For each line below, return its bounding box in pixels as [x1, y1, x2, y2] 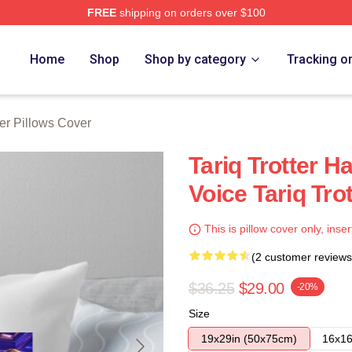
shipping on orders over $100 [115, 6, 266, 19]
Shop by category [145, 52, 247, 67]
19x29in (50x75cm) [201, 332, 297, 345]
